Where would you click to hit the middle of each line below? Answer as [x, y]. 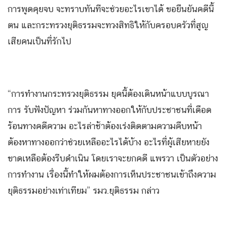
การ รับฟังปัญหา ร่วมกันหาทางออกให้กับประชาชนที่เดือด [109, 110]
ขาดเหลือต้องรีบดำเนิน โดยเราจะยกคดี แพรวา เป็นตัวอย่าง [113, 158]
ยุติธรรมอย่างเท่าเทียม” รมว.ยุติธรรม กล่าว [83, 190]
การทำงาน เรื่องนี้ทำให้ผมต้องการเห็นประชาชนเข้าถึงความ [112, 174]
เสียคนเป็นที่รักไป [39, 41]
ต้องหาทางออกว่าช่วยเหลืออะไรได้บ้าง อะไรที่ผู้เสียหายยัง [108, 142]
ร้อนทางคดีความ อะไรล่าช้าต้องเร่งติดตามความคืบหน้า [105, 126]
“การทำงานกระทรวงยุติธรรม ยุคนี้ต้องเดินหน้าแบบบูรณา [108, 94]
